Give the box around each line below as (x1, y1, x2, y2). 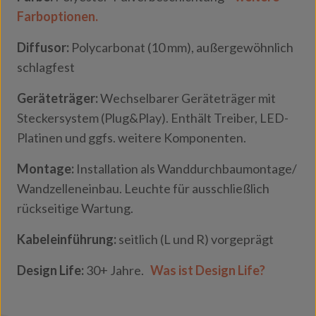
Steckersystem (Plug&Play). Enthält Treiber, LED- (17, 110, 288, 126)
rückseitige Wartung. (17, 200, 133, 216)
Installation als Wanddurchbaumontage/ (76, 161, 297, 176)
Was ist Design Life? (150, 262, 265, 278)
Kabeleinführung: (17, 231, 116, 247)
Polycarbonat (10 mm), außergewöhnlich (69, 39, 293, 55)
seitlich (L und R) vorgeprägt (116, 231, 274, 247)
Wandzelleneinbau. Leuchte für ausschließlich (17, 181, 269, 196)
